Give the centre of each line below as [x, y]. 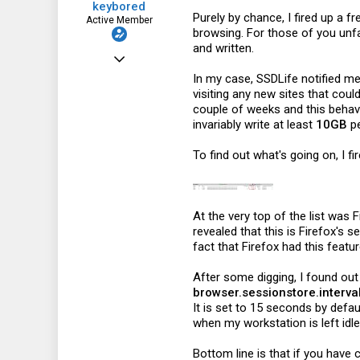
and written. [223, 48]
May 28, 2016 [137, 53]
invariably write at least [254, 125]
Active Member [119, 20]
